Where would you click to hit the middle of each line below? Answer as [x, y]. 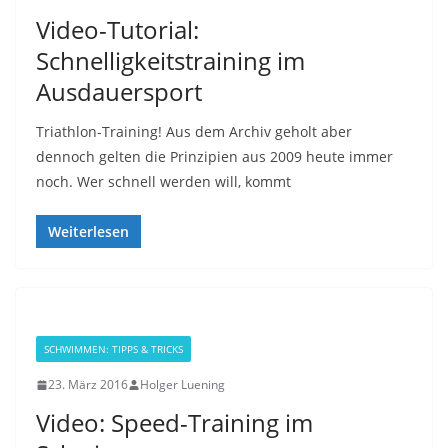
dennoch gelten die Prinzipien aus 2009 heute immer [214, 156]
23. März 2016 [88, 384]
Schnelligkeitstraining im [170, 60]
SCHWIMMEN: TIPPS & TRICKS [113, 349]
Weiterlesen [88, 231]
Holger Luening [182, 384]
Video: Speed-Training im [174, 422]
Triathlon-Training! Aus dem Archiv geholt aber [194, 131]
